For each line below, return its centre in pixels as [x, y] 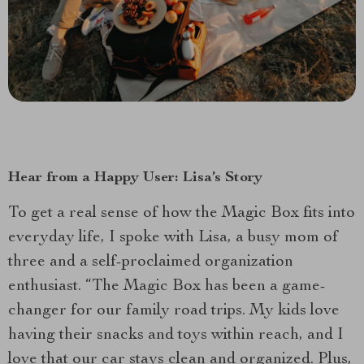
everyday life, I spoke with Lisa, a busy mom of [173, 238]
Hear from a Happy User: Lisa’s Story [135, 178]
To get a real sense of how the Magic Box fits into [182, 214]
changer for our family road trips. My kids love [174, 312]
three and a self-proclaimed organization [151, 263]
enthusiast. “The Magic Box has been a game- [167, 287]
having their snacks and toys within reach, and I [176, 336]
